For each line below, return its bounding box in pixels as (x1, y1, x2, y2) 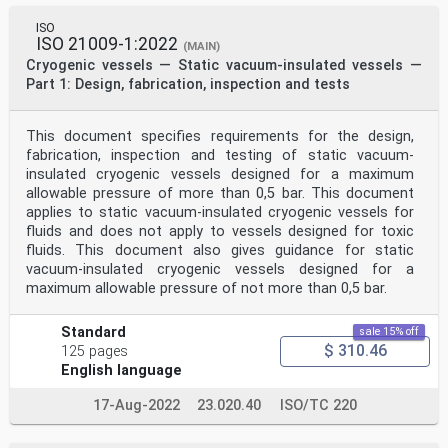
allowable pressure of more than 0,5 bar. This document (26, 184, 414, 202)
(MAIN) (183, 39, 220, 53)
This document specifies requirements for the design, (26, 127, 414, 145)
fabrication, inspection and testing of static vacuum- (26, 146, 414, 164)
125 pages (61, 342, 129, 360)
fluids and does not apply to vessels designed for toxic (26, 222, 414, 240)
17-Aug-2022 (92, 396, 180, 414)
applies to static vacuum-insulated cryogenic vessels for (26, 203, 414, 221)
